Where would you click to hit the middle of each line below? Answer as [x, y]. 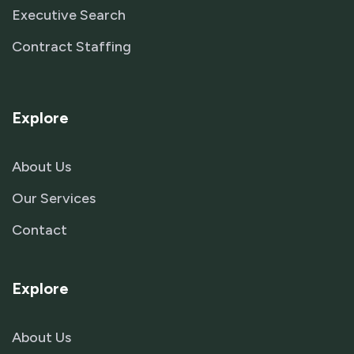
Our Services [54, 198]
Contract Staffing [72, 47]
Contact [40, 230]
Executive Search [69, 15]
